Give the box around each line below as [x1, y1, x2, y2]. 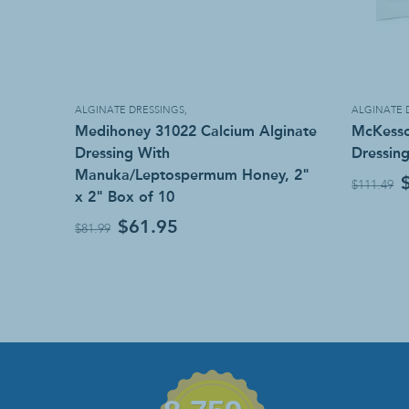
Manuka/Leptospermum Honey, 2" [75, 166, 309, 184]
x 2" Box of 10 [75, 188, 174, 206]
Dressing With [75, 144, 170, 163]
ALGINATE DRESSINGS [75, 106, 184, 117]
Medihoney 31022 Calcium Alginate [75, 122, 317, 141]
